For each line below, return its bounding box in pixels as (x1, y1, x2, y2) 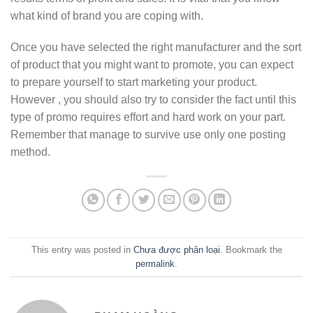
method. (10, 146, 50, 159)
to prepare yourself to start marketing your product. (10, 76, 257, 89)
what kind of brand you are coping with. (10, 9, 203, 22)
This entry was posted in (31, 244, 133, 255)
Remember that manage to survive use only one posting (10, 129, 286, 141)
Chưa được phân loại (133, 244, 220, 255)
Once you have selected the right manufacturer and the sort (10, 41, 301, 54)
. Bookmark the (219, 244, 282, 255)
